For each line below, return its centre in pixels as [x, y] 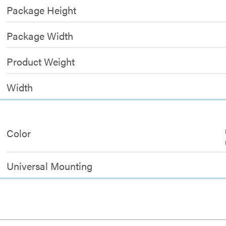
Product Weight [41, 61]
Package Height [42, 10]
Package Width [40, 36]
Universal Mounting [50, 166]
